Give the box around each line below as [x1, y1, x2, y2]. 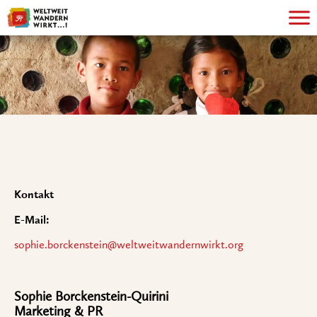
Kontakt [14, 188, 54, 201]
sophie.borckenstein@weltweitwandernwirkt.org [14, 238, 243, 251]
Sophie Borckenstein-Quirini [14, 289, 168, 304]
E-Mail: [14, 214, 49, 226]
